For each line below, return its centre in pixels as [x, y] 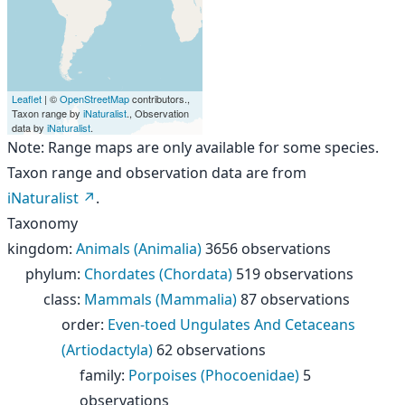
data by [29, 127]
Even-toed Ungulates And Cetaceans [231, 325]
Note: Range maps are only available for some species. [193, 147]
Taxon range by [47, 113]
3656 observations [268, 249]
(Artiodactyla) [107, 350]
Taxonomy [42, 223]
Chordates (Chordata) [158, 274]
